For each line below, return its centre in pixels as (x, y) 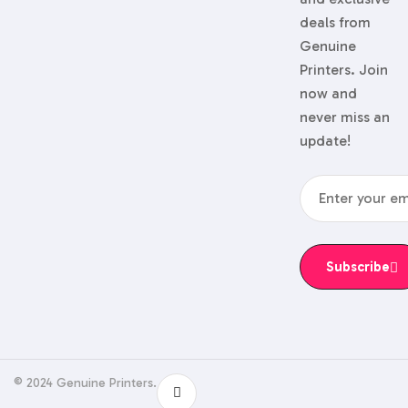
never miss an (344, 117)
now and (328, 93)
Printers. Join (343, 69)
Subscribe (357, 266)
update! (325, 140)
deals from (335, 22)
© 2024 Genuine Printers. (85, 383)
